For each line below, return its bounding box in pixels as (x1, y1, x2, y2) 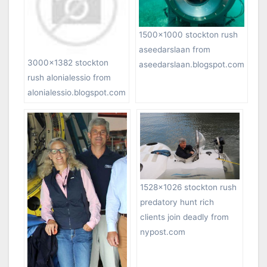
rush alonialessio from (27, 73, 111, 83)
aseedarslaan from (139, 45, 210, 55)
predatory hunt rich (140, 197, 214, 207)
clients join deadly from (140, 212, 229, 222)
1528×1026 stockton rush (140, 182, 237, 193)
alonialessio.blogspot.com (27, 88, 126, 98)
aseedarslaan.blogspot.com (139, 60, 244, 70)
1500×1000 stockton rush (139, 30, 238, 40)
